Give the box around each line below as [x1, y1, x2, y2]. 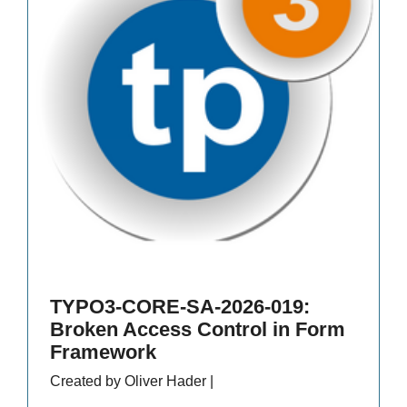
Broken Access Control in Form [50, 317, 345, 341]
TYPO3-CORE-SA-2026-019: [50, 294, 310, 318]
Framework [50, 340, 156, 363]
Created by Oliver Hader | [50, 372, 213, 389]
